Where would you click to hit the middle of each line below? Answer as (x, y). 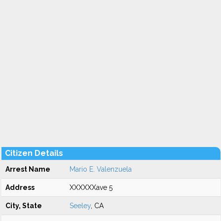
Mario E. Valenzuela (101, 169)
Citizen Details (34, 153)
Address (20, 187)
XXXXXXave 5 (91, 187)
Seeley (80, 206)
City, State (24, 206)
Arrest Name (28, 169)
